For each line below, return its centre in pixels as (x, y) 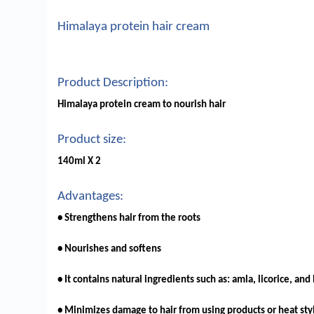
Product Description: (113, 83)
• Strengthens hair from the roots (129, 219)
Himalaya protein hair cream (134, 27)
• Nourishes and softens (110, 250)
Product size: (92, 140)
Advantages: (91, 197)
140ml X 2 (80, 162)
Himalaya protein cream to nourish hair (142, 105)
